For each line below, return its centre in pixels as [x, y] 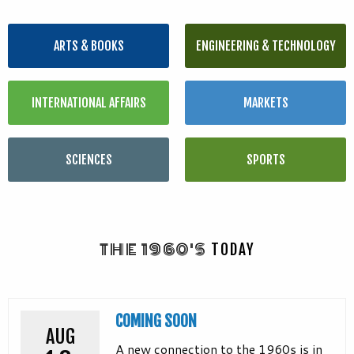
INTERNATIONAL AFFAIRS [88, 102]
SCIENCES [88, 159]
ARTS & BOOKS [88, 45]
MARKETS [265, 102]
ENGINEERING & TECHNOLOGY [265, 45]
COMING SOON [156, 321]
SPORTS [265, 159]
